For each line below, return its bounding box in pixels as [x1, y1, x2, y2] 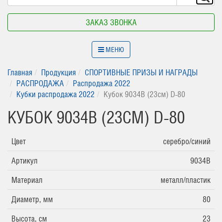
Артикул [11, 156, 38, 166]
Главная [7, 67, 32, 77]
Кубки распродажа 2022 [16, 89, 95, 99]
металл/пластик [161, 175, 211, 185]
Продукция [41, 67, 76, 77]
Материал [11, 175, 43, 185]
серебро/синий [163, 136, 211, 146]
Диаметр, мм [11, 194, 53, 204]
